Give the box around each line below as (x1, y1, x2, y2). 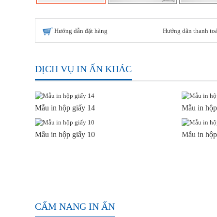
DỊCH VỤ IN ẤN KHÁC (35, 63, 132, 74)
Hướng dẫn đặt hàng (53, 27, 108, 34)
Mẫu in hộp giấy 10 (35, 130, 95, 139)
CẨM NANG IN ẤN (35, 201, 115, 212)
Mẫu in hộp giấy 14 (35, 104, 95, 112)
